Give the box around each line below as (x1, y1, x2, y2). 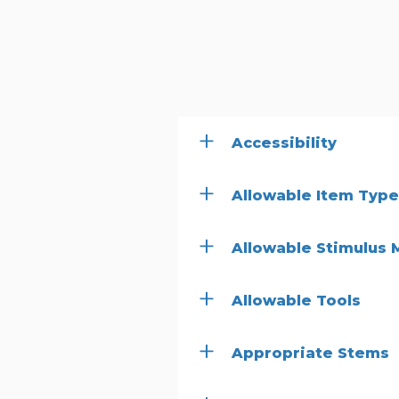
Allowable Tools (232, 292, 361, 309)
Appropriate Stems (232, 345, 389, 362)
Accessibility (232, 134, 337, 151)
